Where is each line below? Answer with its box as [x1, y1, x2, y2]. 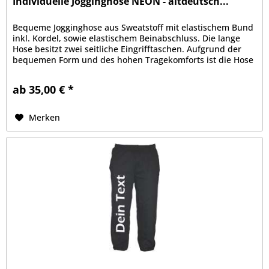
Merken [29, 111, 61, 123]
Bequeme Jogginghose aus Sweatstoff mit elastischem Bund [13, 21, 254, 33]
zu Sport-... [13, 64, 57, 76]
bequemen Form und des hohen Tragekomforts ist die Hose [13, 53, 254, 65]
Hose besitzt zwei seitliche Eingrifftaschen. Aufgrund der [13, 43, 242, 55]
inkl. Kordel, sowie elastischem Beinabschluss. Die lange [13, 32, 241, 44]
